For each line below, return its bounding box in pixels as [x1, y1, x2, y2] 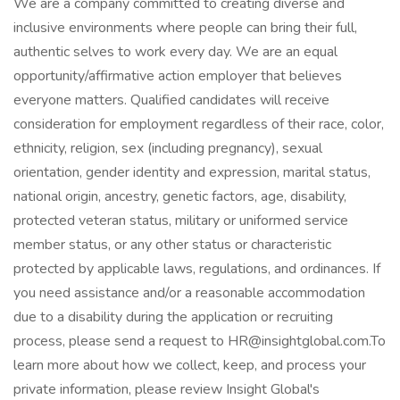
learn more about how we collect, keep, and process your [13, 355, 366, 375]
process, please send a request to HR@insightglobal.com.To [13, 331, 386, 351]
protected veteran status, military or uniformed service [13, 211, 348, 230]
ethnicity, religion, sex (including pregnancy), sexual [13, 138, 322, 158]
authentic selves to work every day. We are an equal [13, 42, 337, 62]
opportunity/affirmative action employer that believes [13, 66, 342, 86]
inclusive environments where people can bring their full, [13, 18, 357, 37]
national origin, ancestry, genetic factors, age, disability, [13, 187, 346, 206]
